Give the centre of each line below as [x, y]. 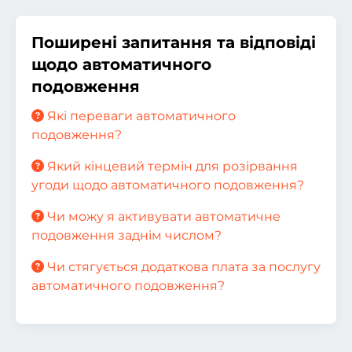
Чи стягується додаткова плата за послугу [182, 267]
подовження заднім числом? [126, 235]
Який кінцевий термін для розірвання [171, 166]
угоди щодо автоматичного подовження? [168, 185]
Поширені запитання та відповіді [174, 42]
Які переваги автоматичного [140, 116]
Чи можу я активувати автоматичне [162, 216]
